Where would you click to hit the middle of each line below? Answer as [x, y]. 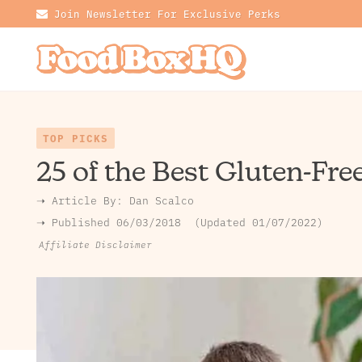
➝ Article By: [82, 200]
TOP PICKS [75, 138]
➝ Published [76, 222]
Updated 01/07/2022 [258, 222]
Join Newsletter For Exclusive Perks [167, 13]
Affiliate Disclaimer [95, 244]
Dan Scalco [161, 200]
